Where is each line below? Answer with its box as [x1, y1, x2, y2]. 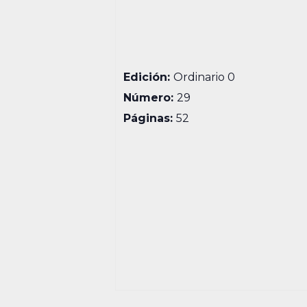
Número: [123, 91, 177, 104]
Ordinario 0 [173, 71, 236, 84]
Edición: [123, 71, 174, 84]
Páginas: [123, 112, 177, 125]
